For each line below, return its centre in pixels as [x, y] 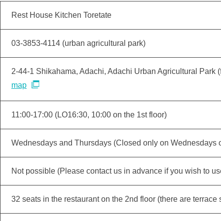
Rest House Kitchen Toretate [61, 15]
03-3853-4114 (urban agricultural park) [78, 43]
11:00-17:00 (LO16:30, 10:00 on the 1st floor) [89, 115]
